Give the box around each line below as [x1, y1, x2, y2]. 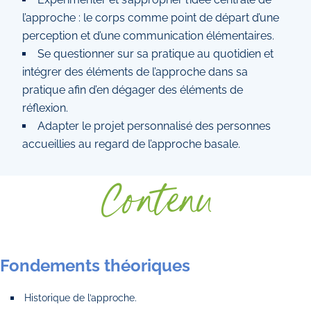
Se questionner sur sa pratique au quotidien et [37, 47, 274, 60]
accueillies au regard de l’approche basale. [22, 137, 240, 151]
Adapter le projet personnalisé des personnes [37, 119, 271, 133]
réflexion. [22, 101, 68, 115]
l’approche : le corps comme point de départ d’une [22, 11, 279, 24]
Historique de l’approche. [24, 292, 137, 303]
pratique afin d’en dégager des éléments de [22, 83, 243, 96]
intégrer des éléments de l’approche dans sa [22, 65, 248, 78]
